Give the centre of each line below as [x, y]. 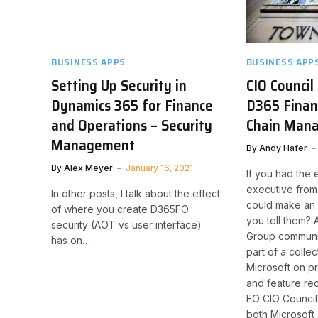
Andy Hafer [283, 148]
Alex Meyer [88, 168]
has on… [71, 241]
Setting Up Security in [119, 86]
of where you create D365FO [120, 209]
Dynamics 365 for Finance [132, 106]
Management [93, 146]
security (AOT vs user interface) [126, 225]
